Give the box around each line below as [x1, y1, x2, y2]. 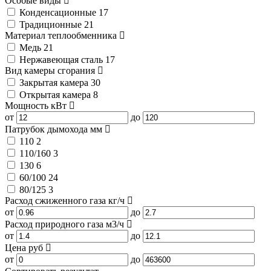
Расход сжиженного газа [5, 195, 108, 206]
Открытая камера [19, 90, 93, 100]
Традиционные [19, 19, 84, 30]
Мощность [5, 100, 51, 111]
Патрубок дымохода [5, 124, 90, 135]
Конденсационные [19, 7, 99, 18]
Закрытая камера [19, 77, 91, 88]
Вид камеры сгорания [5, 65, 97, 76]
